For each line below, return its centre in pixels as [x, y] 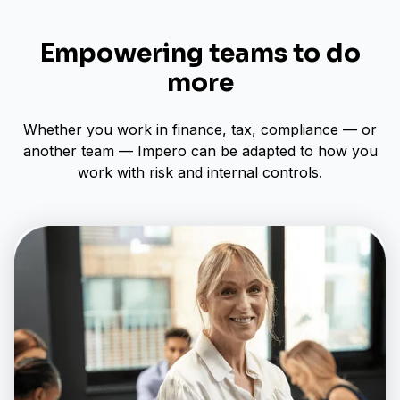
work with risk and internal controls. [200, 172]
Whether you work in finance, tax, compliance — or [200, 129]
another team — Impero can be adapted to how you [200, 150]
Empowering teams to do [200, 53]
